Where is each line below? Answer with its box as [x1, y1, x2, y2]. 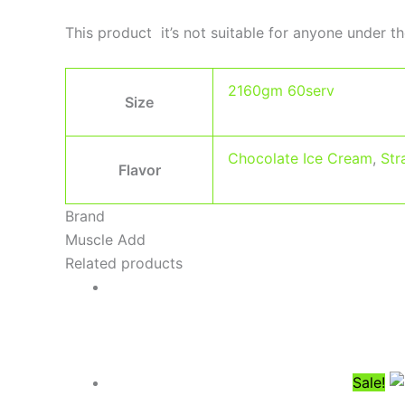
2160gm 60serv [228, 80, 334, 99]
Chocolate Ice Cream [228, 148, 372, 167]
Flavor [118, 160, 161, 179]
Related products [65, 253, 183, 272]
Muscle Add [65, 230, 146, 249]
